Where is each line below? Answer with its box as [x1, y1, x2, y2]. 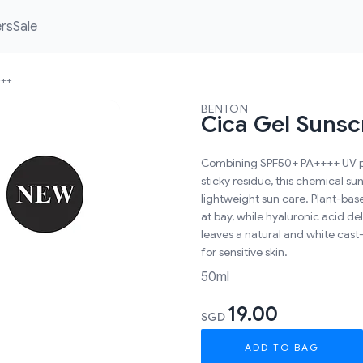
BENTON [201, 101, 249, 116]
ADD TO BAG [245, 340, 319, 353]
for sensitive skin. [201, 245, 288, 259]
